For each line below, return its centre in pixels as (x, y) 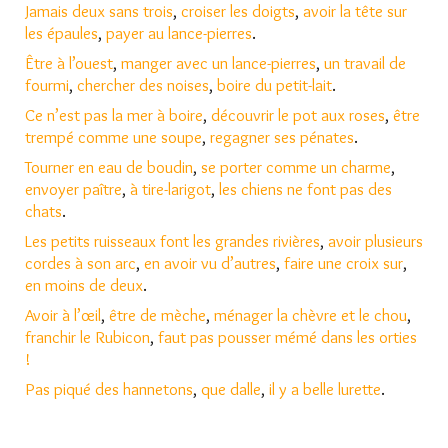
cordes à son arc (80, 263)
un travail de (365, 63)
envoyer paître (73, 189)
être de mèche (157, 315)
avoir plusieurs (375, 241)
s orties (392, 337)
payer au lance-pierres (179, 33)
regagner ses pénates (282, 137)
